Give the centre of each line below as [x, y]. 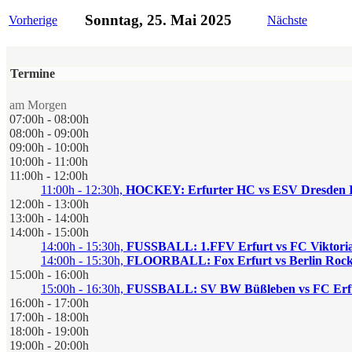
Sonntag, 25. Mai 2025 [158, 20]
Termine [33, 73]
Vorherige [33, 20]
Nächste [287, 20]
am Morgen [38, 105]
